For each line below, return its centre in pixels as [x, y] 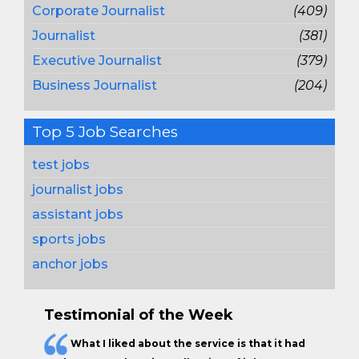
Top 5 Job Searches [105, 132]
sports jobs [69, 239]
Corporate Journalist [99, 11]
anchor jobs [70, 264]
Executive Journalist [97, 61]
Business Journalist [95, 85]
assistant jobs [78, 214]
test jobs [61, 165]
